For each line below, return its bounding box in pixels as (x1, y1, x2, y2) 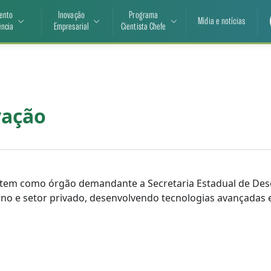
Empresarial (53, 22, 90, 32)
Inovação (58, 10, 85, 21)
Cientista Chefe (121, 22, 166, 32)
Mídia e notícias (198, 16, 245, 27)
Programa (129, 10, 158, 21)
